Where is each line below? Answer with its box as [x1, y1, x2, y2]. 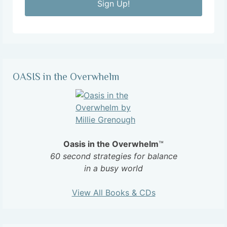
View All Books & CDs [71, 187, 156, 198]
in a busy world [84, 163, 143, 173]
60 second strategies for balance [50, 150, 177, 161]
